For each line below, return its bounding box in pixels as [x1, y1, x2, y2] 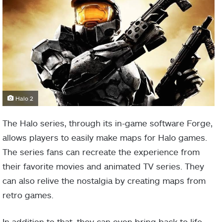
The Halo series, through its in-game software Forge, [2, 117, 213, 128]
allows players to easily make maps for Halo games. [2, 132, 207, 142]
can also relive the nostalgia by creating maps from [2, 175, 206, 185]
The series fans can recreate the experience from [2, 146, 200, 157]
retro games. [2, 189, 54, 200]
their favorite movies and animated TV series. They [2, 161, 204, 171]
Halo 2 [14, 94, 33, 102]
